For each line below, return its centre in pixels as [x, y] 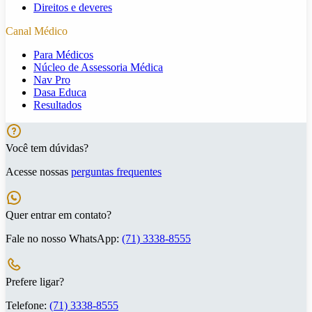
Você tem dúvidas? [47, 148]
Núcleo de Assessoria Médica [98, 67]
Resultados [57, 104]
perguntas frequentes [116, 171]
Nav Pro [52, 79]
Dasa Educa [60, 92]
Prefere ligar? [35, 281]
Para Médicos [63, 54]
